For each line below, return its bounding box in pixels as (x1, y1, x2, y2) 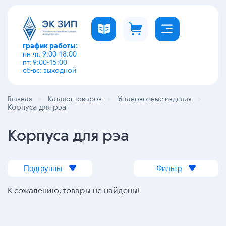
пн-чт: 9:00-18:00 (23, 51, 77, 58)
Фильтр (156, 163, 182, 173)
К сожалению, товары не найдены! (8, 187, 140, 195)
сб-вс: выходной (23, 67, 76, 74)
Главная (8, 96, 32, 103)
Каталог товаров (47, 96, 102, 103)
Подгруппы (24, 163, 62, 173)
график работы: (23, 43, 78, 50)
